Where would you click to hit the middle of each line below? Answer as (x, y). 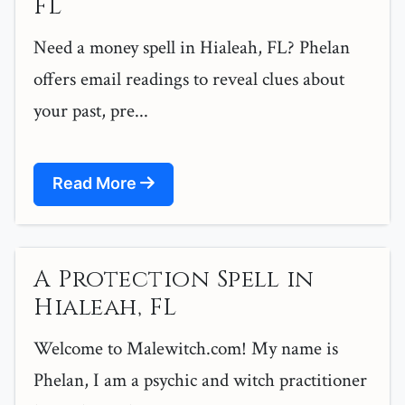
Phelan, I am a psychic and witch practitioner (200, 381)
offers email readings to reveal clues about (189, 80)
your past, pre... (91, 111)
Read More (96, 184)
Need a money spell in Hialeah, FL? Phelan (192, 48)
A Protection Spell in (174, 280)
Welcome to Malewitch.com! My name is (186, 349)
